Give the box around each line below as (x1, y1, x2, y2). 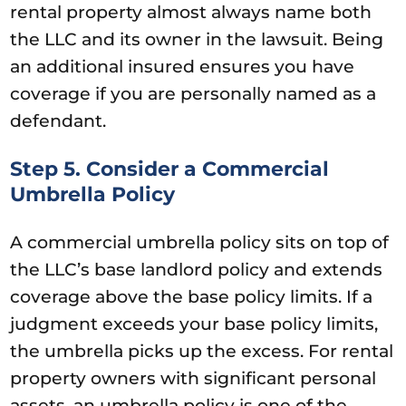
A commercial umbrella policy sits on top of (10, 231, 390, 253)
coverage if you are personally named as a (10, 82, 377, 104)
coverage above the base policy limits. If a (10, 285, 373, 307)
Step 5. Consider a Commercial (10, 156, 330, 181)
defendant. (10, 110, 107, 131)
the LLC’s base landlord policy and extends (10, 258, 383, 280)
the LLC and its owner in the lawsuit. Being (10, 28, 384, 50)
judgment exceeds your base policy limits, (10, 313, 379, 334)
